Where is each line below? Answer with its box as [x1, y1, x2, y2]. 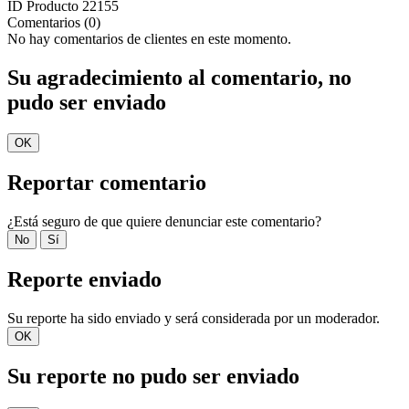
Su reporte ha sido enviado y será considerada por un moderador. [7, 309, 380, 326]
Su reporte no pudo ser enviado [7, 363, 299, 388]
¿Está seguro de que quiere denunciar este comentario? [7, 214, 321, 230]
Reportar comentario [7, 171, 206, 195]
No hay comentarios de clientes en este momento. [7, 31, 291, 47]
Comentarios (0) [7, 15, 100, 31]
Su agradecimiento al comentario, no [7, 66, 351, 90]
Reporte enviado [7, 267, 162, 291]
